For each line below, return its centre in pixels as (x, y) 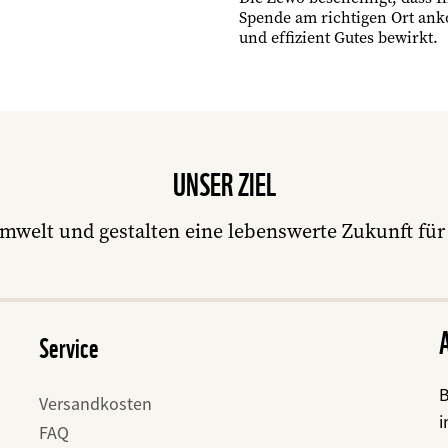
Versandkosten (95, 403)
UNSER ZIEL (224, 184)
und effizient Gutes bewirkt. (338, 38)
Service (69, 348)
